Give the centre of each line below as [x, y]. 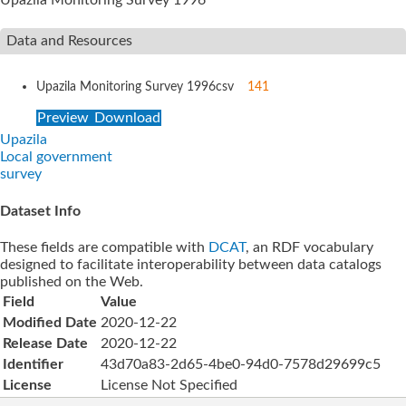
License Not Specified [169, 385]
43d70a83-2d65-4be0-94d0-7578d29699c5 [241, 364]
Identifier [33, 364]
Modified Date [50, 322]
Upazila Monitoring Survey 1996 [126, 87]
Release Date [45, 343]
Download [126, 118]
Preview [63, 118]
